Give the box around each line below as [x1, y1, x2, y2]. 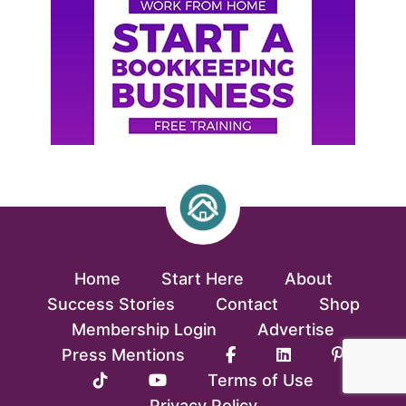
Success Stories [46, 294, 175, 314]
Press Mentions [62, 344, 185, 364]
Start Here [160, 268, 244, 288]
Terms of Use [207, 370, 314, 390]
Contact [215, 294, 278, 314]
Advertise [257, 319, 334, 339]
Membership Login [72, 319, 217, 339]
